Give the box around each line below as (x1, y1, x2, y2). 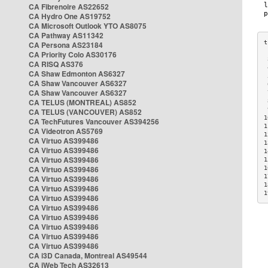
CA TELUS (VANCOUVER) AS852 (29, 106, 142, 117)
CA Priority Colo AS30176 (29, 49, 117, 60)
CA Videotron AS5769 (29, 126, 103, 136)
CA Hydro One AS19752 (29, 11, 111, 22)
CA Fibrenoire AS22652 (29, 1, 109, 12)
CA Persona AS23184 (29, 39, 103, 50)
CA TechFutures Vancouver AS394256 (29, 116, 159, 127)
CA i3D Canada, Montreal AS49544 (29, 250, 147, 261)
